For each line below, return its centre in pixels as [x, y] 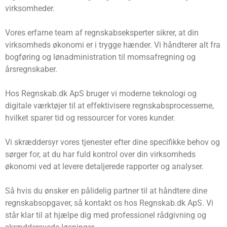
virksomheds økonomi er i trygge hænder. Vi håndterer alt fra [113, 45]
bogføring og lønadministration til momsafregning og [100, 57]
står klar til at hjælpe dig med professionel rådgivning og [106, 215]
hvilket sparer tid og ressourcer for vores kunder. [90, 118]
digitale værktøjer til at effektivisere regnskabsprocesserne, [109, 106]
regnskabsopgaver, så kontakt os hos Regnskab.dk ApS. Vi [109, 203]
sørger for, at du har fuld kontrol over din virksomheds [100, 155]
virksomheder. [30, 9]
